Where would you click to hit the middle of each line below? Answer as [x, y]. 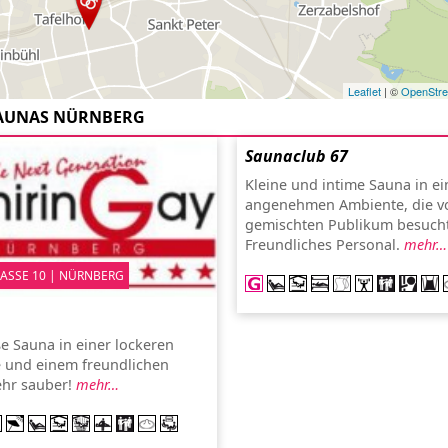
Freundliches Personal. [324, 244]
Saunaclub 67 [296, 156]
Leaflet [364, 91]
